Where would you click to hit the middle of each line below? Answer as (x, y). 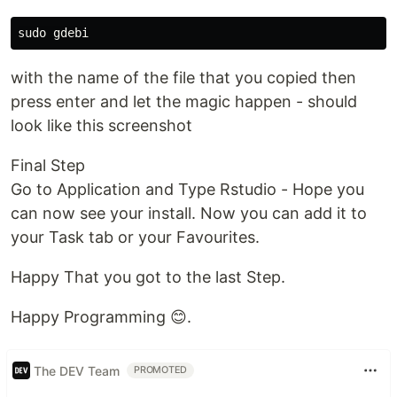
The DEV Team (77, 370)
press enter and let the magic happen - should (184, 101)
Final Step (48, 165)
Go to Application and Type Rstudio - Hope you (187, 189)
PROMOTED (161, 370)
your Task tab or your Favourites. (135, 237)
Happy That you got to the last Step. (148, 277)
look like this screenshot (101, 125)
